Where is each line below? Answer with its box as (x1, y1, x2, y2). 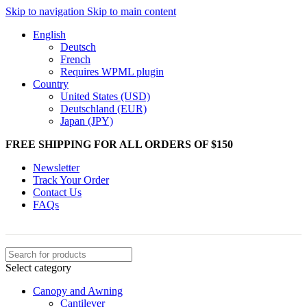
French (60, 53, 90, 65)
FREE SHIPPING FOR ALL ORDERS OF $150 (5, 138, 233, 150)
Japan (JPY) (60, 115, 113, 127)
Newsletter (33, 162, 79, 173)
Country (33, 78, 69, 90)
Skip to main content (87, 5, 176, 17)
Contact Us (33, 186, 82, 198)
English (33, 29, 66, 40)
